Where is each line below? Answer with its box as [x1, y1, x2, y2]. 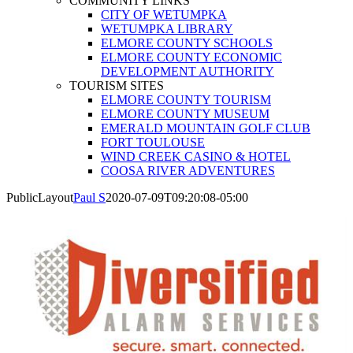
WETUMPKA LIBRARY [101, 22, 233, 35]
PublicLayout [6, 191, 73, 204]
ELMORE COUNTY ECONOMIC [101, 50, 282, 64]
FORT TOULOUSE [101, 136, 205, 149]
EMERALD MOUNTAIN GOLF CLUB [101, 121, 310, 135]
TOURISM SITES [69, 79, 164, 92]
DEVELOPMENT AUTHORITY [101, 65, 274, 78]
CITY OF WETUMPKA [101, 8, 227, 21]
